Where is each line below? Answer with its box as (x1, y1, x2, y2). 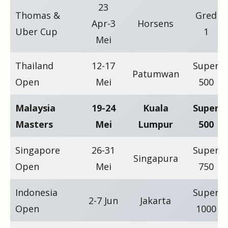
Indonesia (15, 186, 58, 198)
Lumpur (138, 118, 173, 130)
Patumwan (132, 67, 179, 80)
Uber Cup (15, 25, 58, 38)
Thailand (15, 59, 53, 72)
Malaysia (15, 101, 55, 114)
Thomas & (15, 9, 60, 21)
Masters (15, 118, 53, 130)
